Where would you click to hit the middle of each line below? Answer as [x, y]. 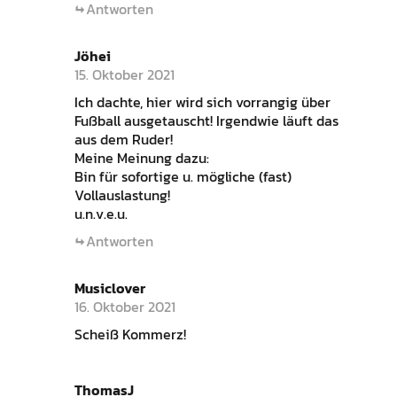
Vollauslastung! [122, 195]
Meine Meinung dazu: [141, 157]
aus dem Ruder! [123, 139]
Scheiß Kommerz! [130, 334]
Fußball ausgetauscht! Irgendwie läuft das [206, 120]
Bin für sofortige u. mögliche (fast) [183, 176]
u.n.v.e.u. [101, 213]
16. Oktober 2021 [125, 306]
